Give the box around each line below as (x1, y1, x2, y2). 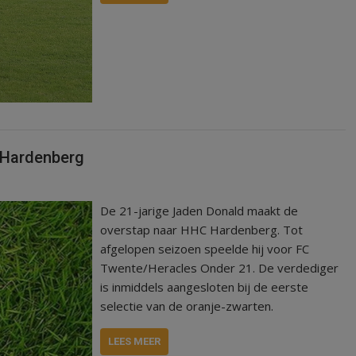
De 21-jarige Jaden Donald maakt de (100, 202, 299, 219)
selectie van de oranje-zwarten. (100, 297, 274, 314)
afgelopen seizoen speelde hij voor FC (100, 240, 310, 257)
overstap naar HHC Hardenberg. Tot (100, 221, 304, 238)
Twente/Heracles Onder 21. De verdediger (100, 259, 339, 276)
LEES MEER (108, 335, 161, 347)
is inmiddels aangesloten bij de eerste (100, 278, 309, 295)
